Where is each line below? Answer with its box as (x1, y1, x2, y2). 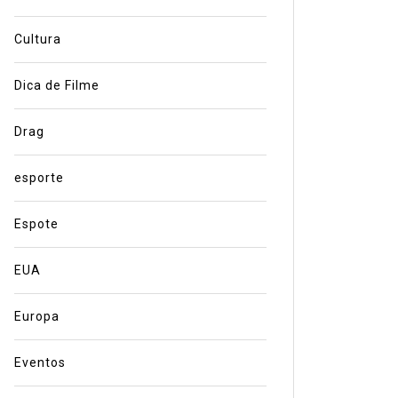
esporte (13, 171, 64, 186)
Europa (13, 309, 60, 324)
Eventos (13, 355, 66, 370)
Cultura (13, 32, 61, 47)
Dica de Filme (13, 78, 99, 93)
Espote (13, 217, 59, 232)
